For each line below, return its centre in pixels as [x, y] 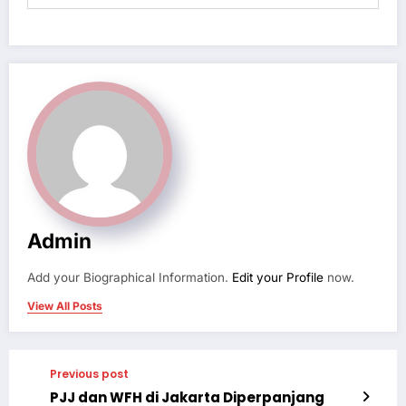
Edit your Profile [278, 278]
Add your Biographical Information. [130, 278]
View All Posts [65, 306]
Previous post [89, 374]
